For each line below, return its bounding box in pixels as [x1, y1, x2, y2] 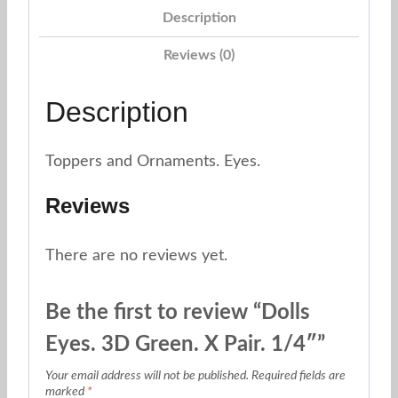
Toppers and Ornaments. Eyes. [45, 154, 260, 171]
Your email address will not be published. [45, 369, 249, 383]
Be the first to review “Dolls [45, 302, 310, 324]
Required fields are [251, 369, 346, 383]
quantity [28, 41, 85, 58]
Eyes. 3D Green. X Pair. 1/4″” [45, 334, 325, 356]
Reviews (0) [163, 48, 235, 63]
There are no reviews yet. [45, 248, 227, 265]
